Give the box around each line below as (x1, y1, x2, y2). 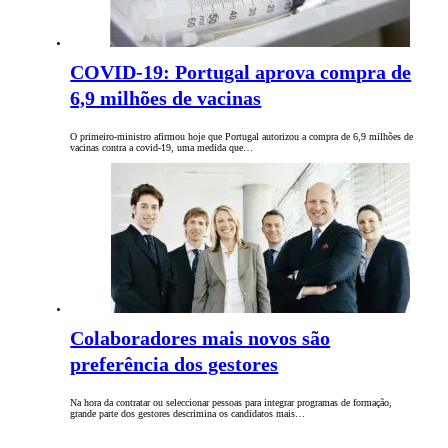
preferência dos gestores (70, 353, 279, 376)
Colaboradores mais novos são (70, 327, 331, 350)
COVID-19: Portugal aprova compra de (70, 61, 412, 84)
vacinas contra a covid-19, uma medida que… (70, 142, 254, 154)
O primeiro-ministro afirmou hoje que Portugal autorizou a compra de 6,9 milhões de (70, 131, 414, 143)
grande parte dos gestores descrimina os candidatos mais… (70, 408, 306, 420)
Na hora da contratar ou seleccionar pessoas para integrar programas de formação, (70, 397, 393, 409)
